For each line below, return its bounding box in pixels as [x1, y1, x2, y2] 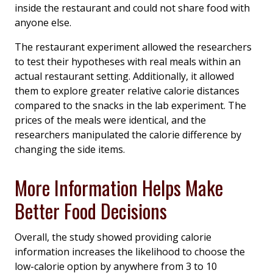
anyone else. [15, 15, 71, 29]
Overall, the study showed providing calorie [15, 230, 211, 244]
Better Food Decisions [15, 196, 167, 225]
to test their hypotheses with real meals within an [15, 54, 241, 68]
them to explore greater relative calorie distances [15, 83, 239, 97]
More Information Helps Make [15, 172, 223, 202]
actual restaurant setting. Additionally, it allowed [15, 69, 234, 83]
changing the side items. [15, 142, 125, 156]
